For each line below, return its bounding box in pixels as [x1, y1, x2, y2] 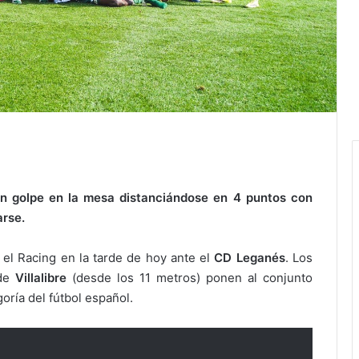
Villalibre [14, 269, 67, 285]
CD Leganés [214, 249, 285, 265]
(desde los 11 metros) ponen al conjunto [66, 269, 313, 285]
